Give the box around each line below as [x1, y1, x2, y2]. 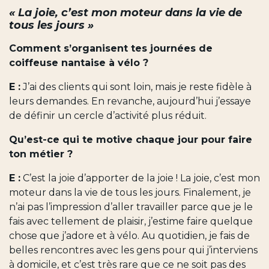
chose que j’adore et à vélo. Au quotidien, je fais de [9, 230, 250, 242]
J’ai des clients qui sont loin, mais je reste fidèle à [20, 81, 252, 93]
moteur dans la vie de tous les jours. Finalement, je [9, 187, 251, 199]
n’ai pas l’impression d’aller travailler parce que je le [9, 201, 253, 213]
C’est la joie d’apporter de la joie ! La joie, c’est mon [20, 172, 260, 184]
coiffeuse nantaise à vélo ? [9, 57, 151, 69]
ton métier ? [9, 148, 73, 160]
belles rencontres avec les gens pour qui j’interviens [9, 244, 258, 256]
